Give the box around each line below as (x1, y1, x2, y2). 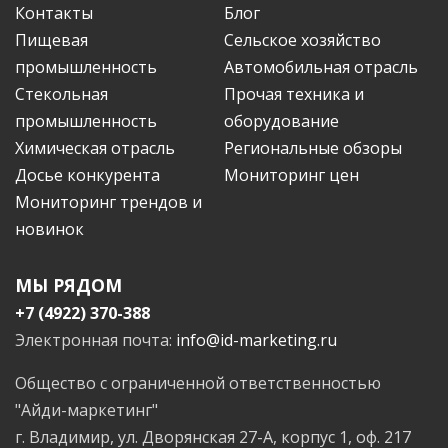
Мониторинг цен (224, 163, 359, 186)
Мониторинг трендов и (15, 190, 202, 213)
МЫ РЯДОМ (15, 272, 122, 297)
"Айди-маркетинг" (15, 398, 158, 421)
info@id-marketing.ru (176, 328, 337, 351)
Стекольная (15, 82, 108, 105)
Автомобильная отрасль (224, 55, 418, 78)
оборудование (224, 109, 339, 132)
